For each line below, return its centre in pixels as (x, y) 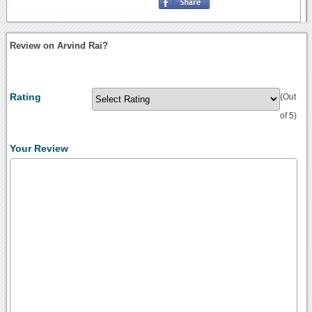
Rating (26, 96)
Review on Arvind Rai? (59, 45)
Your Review (39, 148)
